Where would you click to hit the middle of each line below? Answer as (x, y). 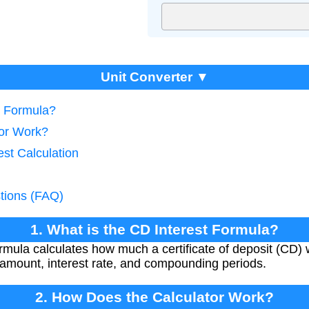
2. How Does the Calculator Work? (154, 297)
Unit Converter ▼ (154, 77)
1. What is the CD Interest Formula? (154, 229)
